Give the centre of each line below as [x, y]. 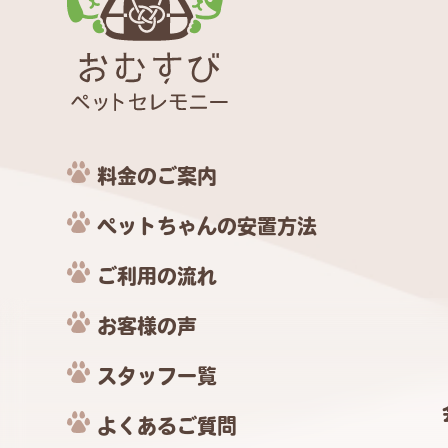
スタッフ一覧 [157, 376]
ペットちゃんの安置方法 [207, 226]
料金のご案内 [157, 176]
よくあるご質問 [167, 426]
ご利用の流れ [157, 276]
